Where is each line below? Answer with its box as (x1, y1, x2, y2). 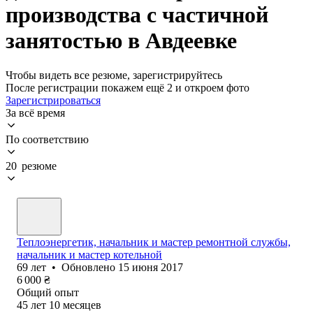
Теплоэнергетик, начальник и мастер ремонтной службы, (17, 235, 291, 248)
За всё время (6, 106, 65, 119)
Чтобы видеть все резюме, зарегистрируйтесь (6, 68, 222, 81)
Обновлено (61, 261, 118, 273)
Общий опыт (17, 286, 79, 298)
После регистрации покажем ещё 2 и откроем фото (6, 81, 249, 94)
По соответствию (6, 133, 89, 145)
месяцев (63, 298, 101, 311)
